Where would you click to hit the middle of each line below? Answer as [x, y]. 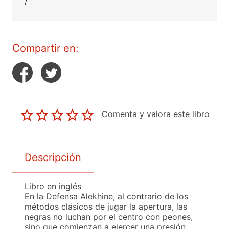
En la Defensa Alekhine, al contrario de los [106, 196]
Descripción [53, 157]
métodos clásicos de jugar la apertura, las [106, 206]
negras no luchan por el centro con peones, [109, 216]
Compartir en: [45, 48]
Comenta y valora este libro [156, 114]
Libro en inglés [53, 186]
